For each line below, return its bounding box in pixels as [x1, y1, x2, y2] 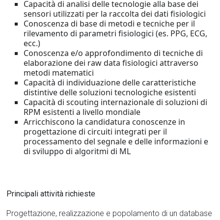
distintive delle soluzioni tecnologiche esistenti [24, 87, 196, 98]
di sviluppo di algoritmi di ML [24, 146, 131, 157]
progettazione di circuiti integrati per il [24, 126, 167, 137]
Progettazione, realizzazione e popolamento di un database [6, 209, 213, 218]
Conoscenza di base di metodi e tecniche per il [24, 18, 195, 29]
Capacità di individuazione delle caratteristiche [24, 77, 196, 88]
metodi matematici [24, 67, 94, 78]
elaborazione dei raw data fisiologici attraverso [24, 57, 199, 68]
